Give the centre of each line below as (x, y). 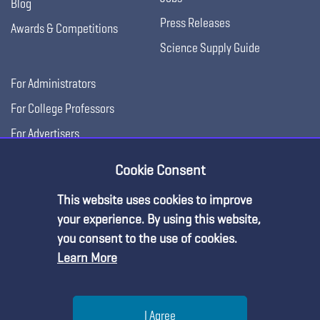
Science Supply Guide (210, 47)
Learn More (87, 257)
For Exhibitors (42, 158)
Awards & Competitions (64, 28)
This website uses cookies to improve (155, 200)
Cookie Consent (160, 170)
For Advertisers (45, 133)
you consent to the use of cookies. (147, 238)
